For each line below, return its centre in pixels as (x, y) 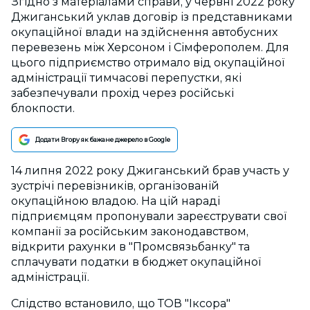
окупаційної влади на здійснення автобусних (144, 32)
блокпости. (43, 108)
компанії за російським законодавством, (130, 231)
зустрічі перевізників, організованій (115, 186)
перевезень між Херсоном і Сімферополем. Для (150, 47)
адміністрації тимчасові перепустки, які (126, 78)
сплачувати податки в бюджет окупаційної (136, 262)
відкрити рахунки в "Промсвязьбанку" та (130, 247)
